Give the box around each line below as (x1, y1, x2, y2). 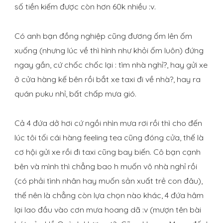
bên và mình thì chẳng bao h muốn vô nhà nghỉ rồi (14, 161, 197, 172)
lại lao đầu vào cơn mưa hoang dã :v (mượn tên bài (14, 205, 201, 215)
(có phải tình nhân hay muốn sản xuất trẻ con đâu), (14, 176, 203, 186)
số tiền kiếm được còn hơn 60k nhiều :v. (14, 1, 156, 12)
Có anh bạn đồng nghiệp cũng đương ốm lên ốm (14, 31, 192, 41)
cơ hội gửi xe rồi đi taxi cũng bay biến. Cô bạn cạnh (14, 147, 201, 157)
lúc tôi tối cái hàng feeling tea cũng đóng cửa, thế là (14, 132, 204, 143)
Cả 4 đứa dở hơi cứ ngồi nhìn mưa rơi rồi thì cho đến (14, 118, 202, 128)
